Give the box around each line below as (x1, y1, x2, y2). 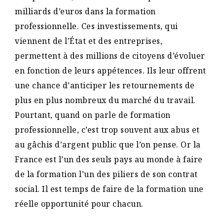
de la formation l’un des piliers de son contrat (15, 168, 198, 180)
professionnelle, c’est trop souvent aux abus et (15, 124, 200, 135)
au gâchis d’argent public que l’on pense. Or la (15, 139, 201, 150)
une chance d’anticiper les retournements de (15, 79, 195, 91)
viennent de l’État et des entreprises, (15, 35, 162, 46)
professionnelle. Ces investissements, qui (15, 20, 178, 32)
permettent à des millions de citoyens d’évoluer (15, 50, 205, 61)
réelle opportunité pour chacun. (15, 198, 144, 209)
